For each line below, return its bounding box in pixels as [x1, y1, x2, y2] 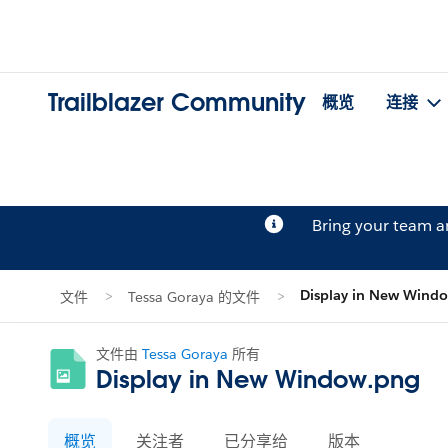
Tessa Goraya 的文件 [128, 288, 260, 306]
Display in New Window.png [96, 363, 420, 394]
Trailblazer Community [48, 87, 306, 119]
